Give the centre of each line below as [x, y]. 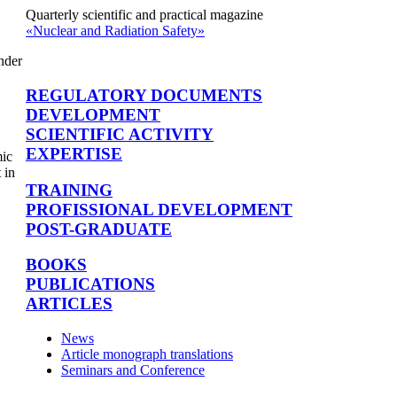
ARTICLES [69, 304]
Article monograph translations [147, 354]
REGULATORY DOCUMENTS [144, 95]
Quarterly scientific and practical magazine [144, 15]
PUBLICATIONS [90, 284]
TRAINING [69, 190]
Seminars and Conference [133, 370]
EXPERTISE [74, 153]
